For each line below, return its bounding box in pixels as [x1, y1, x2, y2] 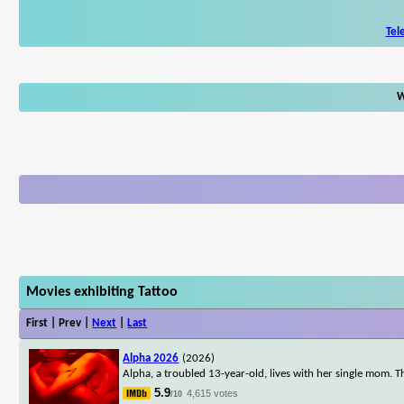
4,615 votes [187, 387, 239, 399]
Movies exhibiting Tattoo [26, 284, 179, 299]
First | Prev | [26, 317, 93, 329]
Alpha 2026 [123, 352, 179, 364]
